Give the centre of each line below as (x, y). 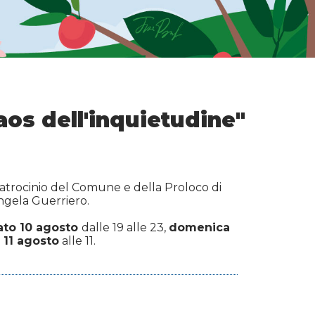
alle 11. (77, 241)
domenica (199, 228)
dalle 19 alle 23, (125, 228)
